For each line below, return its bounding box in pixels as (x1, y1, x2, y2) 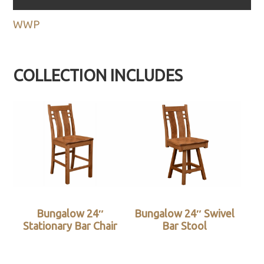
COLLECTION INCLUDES (13, 66, 183, 84)
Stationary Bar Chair (23, 220, 118, 232)
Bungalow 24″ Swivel (134, 207, 235, 220)
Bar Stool (161, 220, 207, 232)
